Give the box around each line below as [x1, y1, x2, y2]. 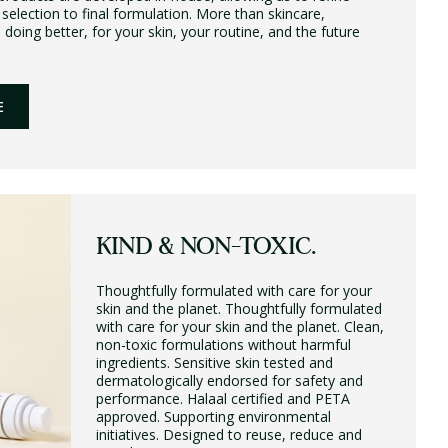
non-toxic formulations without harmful [95, 335, 351, 354]
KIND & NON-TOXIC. [95, 236, 316, 260]
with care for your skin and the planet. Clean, [95, 317, 384, 336]
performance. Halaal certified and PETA [95, 389, 350, 408]
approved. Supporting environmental [95, 407, 331, 426]
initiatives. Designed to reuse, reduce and [95, 425, 362, 444]
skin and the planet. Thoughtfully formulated [95, 299, 382, 318]
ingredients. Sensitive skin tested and [95, 353, 333, 372]
